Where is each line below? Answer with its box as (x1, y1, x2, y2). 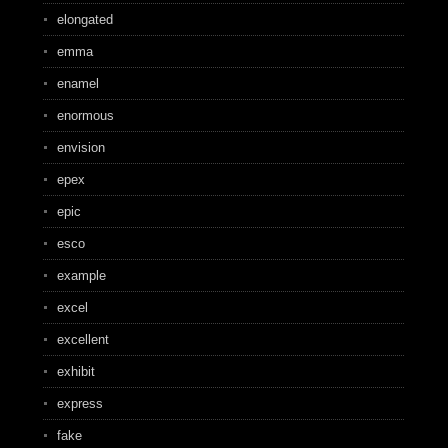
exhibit (56, 364, 95, 379)
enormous (56, 108, 114, 123)
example (56, 268, 106, 283)
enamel (56, 76, 99, 91)
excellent (56, 332, 109, 347)
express (56, 396, 103, 411)
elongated (56, 12, 113, 27)
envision (56, 140, 105, 155)
